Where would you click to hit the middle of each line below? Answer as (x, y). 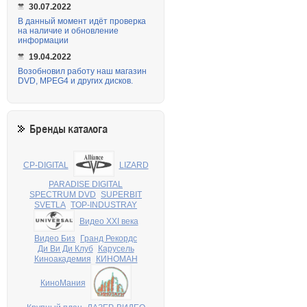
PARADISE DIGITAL (86, 184)
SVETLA (50, 205)
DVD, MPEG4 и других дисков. (75, 81)
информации (43, 41)
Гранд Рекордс (109, 239)
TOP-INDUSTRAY (104, 205)
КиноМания (63, 283)
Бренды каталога (69, 130)
